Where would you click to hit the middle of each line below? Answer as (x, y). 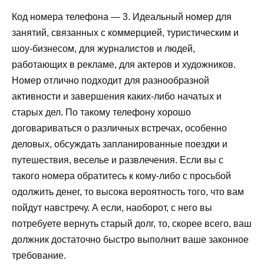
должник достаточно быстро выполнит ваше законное (130, 240)
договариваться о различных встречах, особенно (119, 128)
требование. (39, 256)
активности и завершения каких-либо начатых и (117, 97)
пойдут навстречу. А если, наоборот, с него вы (112, 208)
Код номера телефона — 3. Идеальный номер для (122, 17)
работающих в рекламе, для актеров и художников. (124, 65)
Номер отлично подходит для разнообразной (110, 81)
